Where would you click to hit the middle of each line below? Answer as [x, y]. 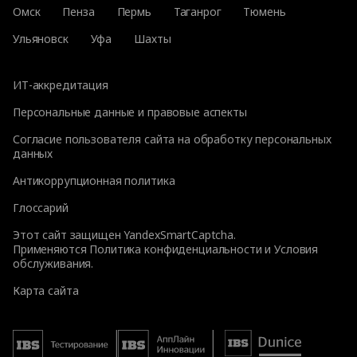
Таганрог [197, 11]
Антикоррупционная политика [94, 180]
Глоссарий [41, 207]
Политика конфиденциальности [176, 249]
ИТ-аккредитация [61, 84]
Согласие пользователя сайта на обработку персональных [172, 139]
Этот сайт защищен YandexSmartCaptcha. [124, 234]
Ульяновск [41, 38]
